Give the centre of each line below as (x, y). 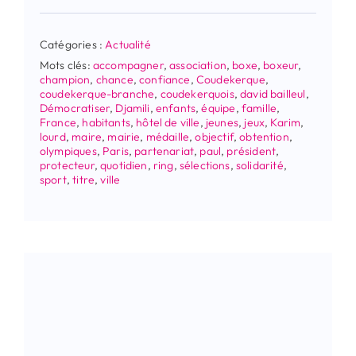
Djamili (133, 108)
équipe (219, 108)
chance (114, 80)
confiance (165, 80)
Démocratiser (75, 108)
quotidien (124, 166)
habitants (106, 123)
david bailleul (273, 94)
